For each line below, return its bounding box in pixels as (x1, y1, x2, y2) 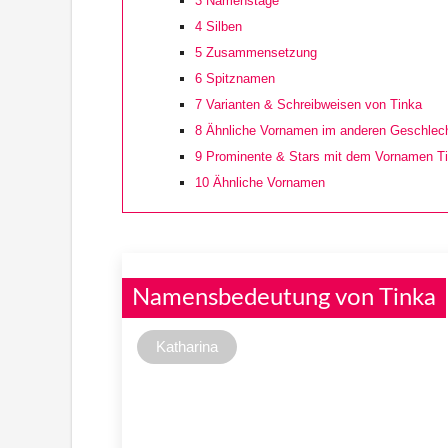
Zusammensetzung (202, 44, 317, 60)
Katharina (156, 337, 218, 355)
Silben (202, 18, 242, 34)
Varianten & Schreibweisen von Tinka (202, 96, 422, 112)
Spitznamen (202, 70, 275, 86)
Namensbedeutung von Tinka (132, 285, 436, 310)
